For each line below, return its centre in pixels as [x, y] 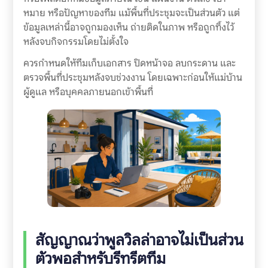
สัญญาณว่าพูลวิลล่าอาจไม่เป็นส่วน [139, 240]
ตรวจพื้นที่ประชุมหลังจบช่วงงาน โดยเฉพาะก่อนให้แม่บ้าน [133, 78]
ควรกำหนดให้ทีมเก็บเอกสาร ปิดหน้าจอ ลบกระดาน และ [129, 63]
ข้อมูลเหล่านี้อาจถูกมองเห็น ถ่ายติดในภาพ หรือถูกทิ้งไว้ [128, 27]
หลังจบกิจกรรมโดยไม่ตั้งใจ [76, 41]
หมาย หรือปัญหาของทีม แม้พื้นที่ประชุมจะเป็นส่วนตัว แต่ [131, 13]
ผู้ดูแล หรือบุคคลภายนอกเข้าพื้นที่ [88, 92]
